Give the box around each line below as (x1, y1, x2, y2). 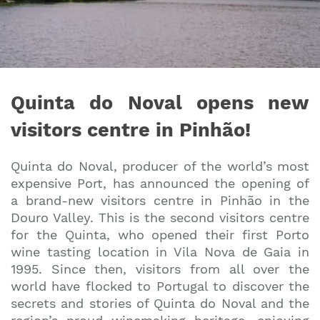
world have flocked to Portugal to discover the (11, 279, 309, 294)
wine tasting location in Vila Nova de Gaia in (11, 244, 309, 259)
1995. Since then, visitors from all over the (11, 261, 309, 276)
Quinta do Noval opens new (11, 91, 309, 114)
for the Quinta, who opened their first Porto (11, 227, 309, 242)
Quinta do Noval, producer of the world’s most (11, 159, 309, 174)
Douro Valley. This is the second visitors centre (11, 210, 309, 225)
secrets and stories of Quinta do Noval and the (11, 296, 309, 311)
